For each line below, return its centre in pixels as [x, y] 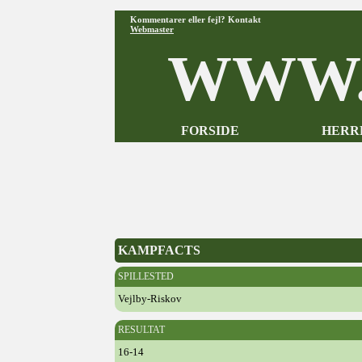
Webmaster [152, 29]
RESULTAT [141, 330]
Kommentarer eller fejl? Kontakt [196, 19]
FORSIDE [210, 130]
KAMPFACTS [159, 250]
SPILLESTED [146, 276]
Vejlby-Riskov [150, 299]
